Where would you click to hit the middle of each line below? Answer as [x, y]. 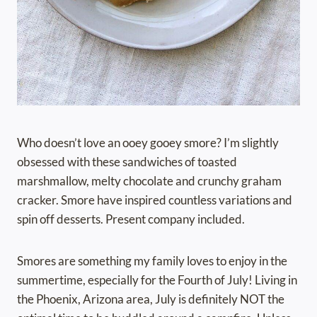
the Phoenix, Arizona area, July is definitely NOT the [151, 299]
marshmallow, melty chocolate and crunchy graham [149, 181]
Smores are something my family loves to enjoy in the [152, 261]
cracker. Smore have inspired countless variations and [155, 200]
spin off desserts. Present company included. [131, 219]
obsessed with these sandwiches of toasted [127, 162]
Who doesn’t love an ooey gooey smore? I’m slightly [148, 143]
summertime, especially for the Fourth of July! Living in [157, 280]
